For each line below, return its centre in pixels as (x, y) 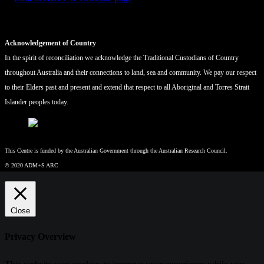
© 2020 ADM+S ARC (32, 166)
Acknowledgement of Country (50, 43)
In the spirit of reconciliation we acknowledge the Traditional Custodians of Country (122, 58)
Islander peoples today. (37, 102)
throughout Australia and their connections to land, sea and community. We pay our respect (131, 73)
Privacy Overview (40, 237)
